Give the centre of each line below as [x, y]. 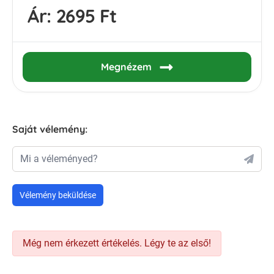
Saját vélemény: [50, 129]
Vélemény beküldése [58, 195]
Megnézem [127, 66]
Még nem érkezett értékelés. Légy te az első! [117, 243]
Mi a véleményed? [59, 159]
